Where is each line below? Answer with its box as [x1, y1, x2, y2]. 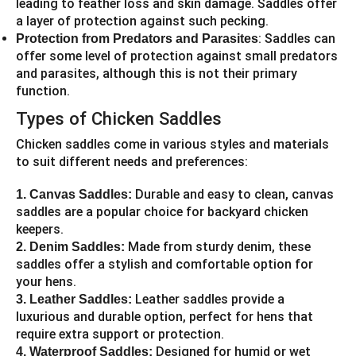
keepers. [16, 221, 64, 237]
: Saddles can [258, 31, 335, 47]
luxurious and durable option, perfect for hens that [16, 308, 313, 324]
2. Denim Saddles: [16, 239, 125, 253]
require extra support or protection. [16, 326, 224, 342]
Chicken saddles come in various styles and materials [16, 137, 329, 153]
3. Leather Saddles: [16, 292, 132, 306]
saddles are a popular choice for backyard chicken [16, 203, 308, 219]
